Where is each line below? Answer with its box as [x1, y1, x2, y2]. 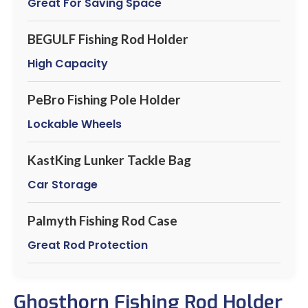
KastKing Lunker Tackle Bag [27, 151, 191, 168]
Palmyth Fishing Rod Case [27, 212, 177, 228]
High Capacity [27, 55, 108, 71]
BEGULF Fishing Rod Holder [27, 30, 188, 47]
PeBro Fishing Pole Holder [27, 91, 181, 107]
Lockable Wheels [27, 115, 122, 132]
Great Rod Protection [27, 236, 148, 253]
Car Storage [27, 176, 98, 192]
